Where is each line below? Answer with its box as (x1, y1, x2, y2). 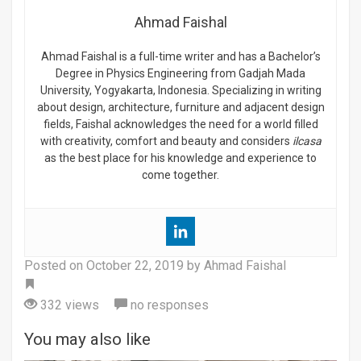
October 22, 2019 (86, 257, 184, 273)
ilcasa (292, 134, 322, 147)
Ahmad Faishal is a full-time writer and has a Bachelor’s (40, 49, 321, 63)
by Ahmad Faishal (187, 257, 286, 273)
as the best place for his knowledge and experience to (44, 151, 317, 164)
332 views (37, 297, 99, 313)
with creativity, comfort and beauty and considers (39, 134, 293, 147)
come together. (142, 168, 219, 181)
